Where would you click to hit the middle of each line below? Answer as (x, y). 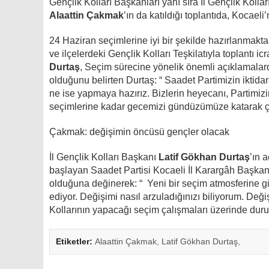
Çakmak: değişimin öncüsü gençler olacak (139, 132)
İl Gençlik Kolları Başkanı (104, 157)
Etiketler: (75, 241)
